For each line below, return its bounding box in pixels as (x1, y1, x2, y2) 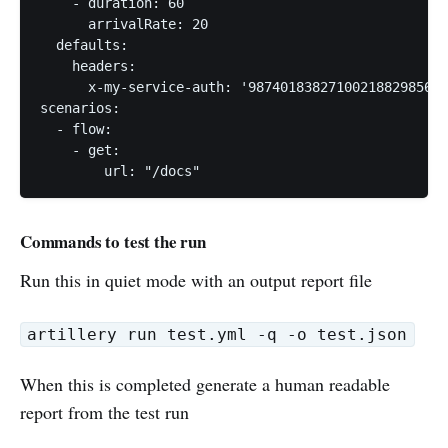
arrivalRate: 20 (40, 16, 208, 32)
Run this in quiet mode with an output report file (20, 268, 372, 292)
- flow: (40, 121, 112, 137)
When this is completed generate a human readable (20, 372, 390, 396)
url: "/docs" (40, 163, 200, 179)
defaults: (40, 37, 128, 53)
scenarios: (40, 100, 120, 116)
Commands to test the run (20, 229, 206, 254)
